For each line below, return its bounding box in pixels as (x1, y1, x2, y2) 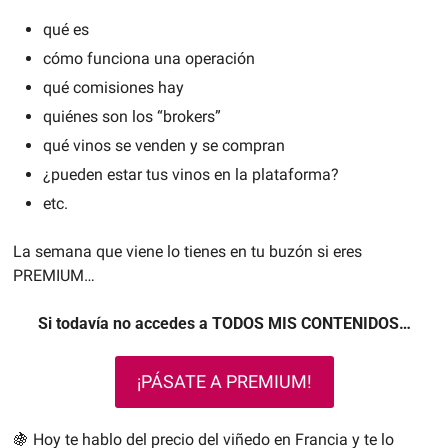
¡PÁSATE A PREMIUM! (136, 371, 312, 393)
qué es (42, 20, 89, 40)
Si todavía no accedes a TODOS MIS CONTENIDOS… (37, 314, 411, 334)
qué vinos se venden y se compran (42, 136, 285, 156)
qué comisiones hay (42, 78, 184, 98)
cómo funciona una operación (42, 49, 255, 69)
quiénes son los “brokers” (42, 107, 221, 127)
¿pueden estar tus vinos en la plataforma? (42, 165, 339, 185)
